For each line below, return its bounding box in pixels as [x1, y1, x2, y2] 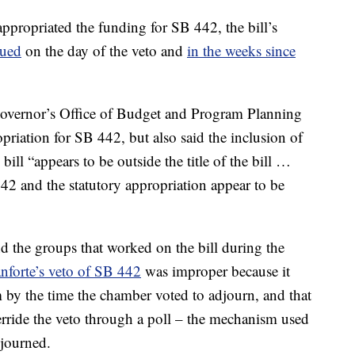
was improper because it [141, 261, 290, 281]
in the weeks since [187, 40, 296, 61]
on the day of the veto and [21, 40, 187, 61]
